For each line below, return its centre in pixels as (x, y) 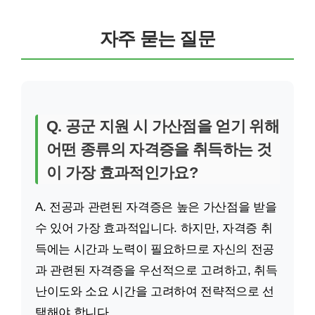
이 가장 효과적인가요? (122, 173)
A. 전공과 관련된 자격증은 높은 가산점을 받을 (156, 207)
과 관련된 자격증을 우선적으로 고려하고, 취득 (156, 270)
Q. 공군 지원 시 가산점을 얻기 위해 (163, 126)
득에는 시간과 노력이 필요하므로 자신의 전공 (155, 249)
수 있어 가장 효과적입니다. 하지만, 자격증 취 (154, 228)
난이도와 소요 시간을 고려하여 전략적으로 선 (155, 291)
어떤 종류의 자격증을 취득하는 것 (159, 149)
